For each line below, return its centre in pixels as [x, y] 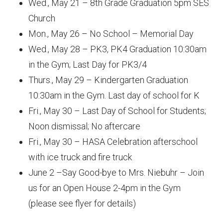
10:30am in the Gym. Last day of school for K [114, 95]
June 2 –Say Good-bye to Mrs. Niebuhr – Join [116, 172]
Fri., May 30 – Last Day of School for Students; [117, 111]
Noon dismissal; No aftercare [84, 126]
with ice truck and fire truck [80, 157]
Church [42, 18]
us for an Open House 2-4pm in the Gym [104, 188]
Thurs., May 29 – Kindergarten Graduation [108, 80]
